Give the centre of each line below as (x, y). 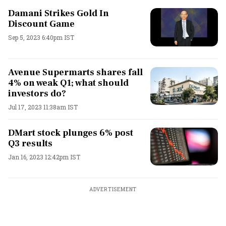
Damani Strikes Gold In (59, 13)
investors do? (37, 93)
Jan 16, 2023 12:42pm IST (44, 157)
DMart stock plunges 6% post (71, 133)
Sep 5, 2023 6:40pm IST (41, 37)
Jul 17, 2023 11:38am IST (43, 107)
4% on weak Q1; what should (68, 83)
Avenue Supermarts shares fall (75, 72)
